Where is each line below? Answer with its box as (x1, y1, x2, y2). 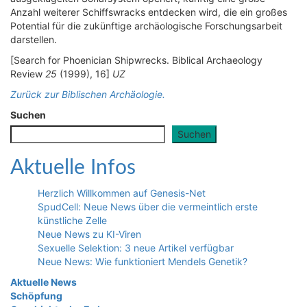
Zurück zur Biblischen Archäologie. (10, 88, 165, 100)
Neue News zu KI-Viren (38, 228, 141, 240)
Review (10, 68, 45, 79)
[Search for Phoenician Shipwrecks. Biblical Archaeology (10, 54, 262, 66)
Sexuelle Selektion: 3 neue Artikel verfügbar (38, 242, 234, 254)
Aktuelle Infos (10, 158, 136, 178)
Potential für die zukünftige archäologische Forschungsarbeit (10, 20, 282, 32)
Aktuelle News (10, 276, 77, 288)
